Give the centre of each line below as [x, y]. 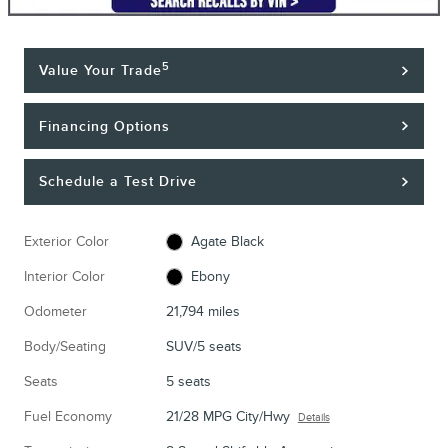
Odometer [55, 311]
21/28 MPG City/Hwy [227, 416]
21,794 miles [202, 311]
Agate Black [228, 241]
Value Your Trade [101, 71]
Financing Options [105, 126]
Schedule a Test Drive [118, 182]
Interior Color [64, 276]
